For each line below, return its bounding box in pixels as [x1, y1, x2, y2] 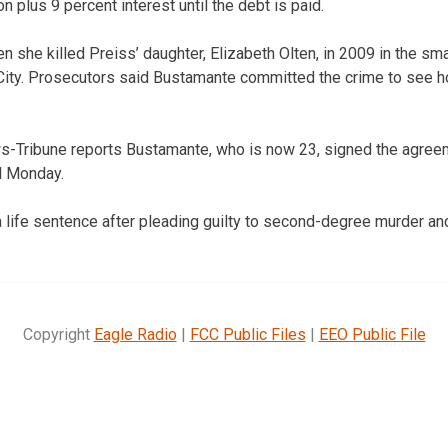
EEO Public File [318, 324, 426, 344]
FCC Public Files [189, 324, 306, 344]
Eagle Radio [93, 324, 177, 344]
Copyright [22, 324, 94, 344]
